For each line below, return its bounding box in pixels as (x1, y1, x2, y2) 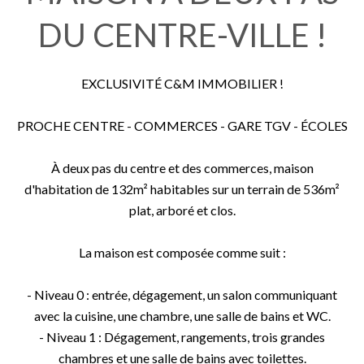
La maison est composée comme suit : (78, 245, 286, 260)
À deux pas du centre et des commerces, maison (50, 160, 314, 175)
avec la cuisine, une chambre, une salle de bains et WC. (33, 308, 331, 323)
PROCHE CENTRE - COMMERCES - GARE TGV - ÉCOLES (16, 118, 348, 133)
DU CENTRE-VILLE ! (37, 15, 327, 54)
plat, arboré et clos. (128, 202, 236, 218)
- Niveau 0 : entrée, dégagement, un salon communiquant (27, 287, 337, 302)
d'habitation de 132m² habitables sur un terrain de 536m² (24, 181, 340, 197)
